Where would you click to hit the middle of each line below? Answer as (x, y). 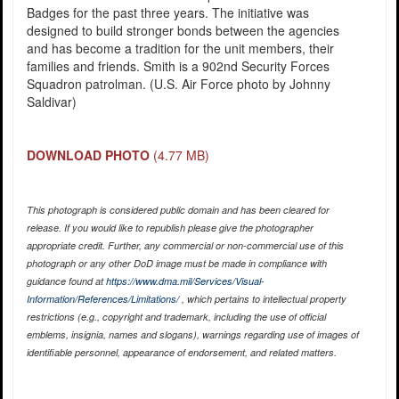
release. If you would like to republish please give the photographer (170, 228)
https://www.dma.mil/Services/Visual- (185, 281)
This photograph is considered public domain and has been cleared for (178, 210)
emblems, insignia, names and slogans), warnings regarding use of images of (192, 335)
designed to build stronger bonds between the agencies (183, 31)
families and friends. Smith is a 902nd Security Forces (178, 66)
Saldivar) (51, 102)
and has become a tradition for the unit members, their (180, 49)
